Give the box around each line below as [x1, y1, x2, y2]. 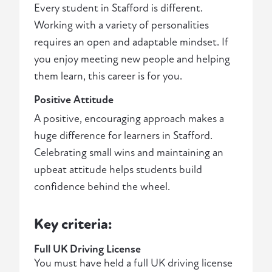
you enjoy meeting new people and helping [34, 53, 230, 66]
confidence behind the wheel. [34, 180, 170, 194]
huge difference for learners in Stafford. [34, 129, 212, 143]
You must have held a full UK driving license [34, 257, 233, 270]
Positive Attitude [34, 93, 114, 107]
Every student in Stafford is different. [34, 2, 203, 15]
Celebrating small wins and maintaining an [34, 146, 223, 160]
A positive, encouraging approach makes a [34, 112, 224, 126]
